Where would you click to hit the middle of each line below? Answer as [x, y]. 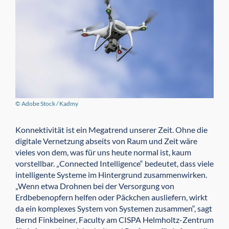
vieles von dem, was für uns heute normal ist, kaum [103, 152]
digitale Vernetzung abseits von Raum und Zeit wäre [106, 141]
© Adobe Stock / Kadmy [47, 103]
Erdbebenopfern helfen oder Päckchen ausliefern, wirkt [111, 197]
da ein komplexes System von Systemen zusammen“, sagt [114, 208]
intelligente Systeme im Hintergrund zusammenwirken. [111, 174]
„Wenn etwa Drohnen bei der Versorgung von [95, 186]
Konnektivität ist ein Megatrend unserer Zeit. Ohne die [111, 129]
